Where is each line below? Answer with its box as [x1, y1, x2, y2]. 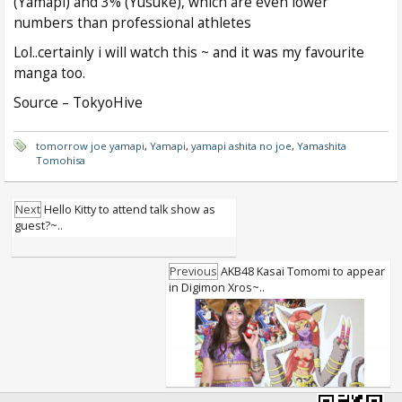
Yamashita [297, 138, 346, 153]
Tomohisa [36, 153, 85, 167]
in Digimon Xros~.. [169, 279, 265, 295]
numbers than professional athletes [13, 13, 251, 32]
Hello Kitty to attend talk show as [41, 201, 215, 217]
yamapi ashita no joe [191, 138, 292, 153]
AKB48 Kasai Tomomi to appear [218, 263, 385, 279]
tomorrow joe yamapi [36, 138, 144, 153]
